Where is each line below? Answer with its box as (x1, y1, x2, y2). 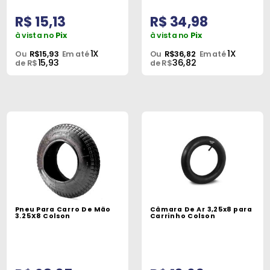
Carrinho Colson (149, 211, 216, 221)
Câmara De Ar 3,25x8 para (149, 205, 253, 215)
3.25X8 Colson (14, 211, 71, 221)
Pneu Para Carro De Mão (14, 205, 111, 215)
